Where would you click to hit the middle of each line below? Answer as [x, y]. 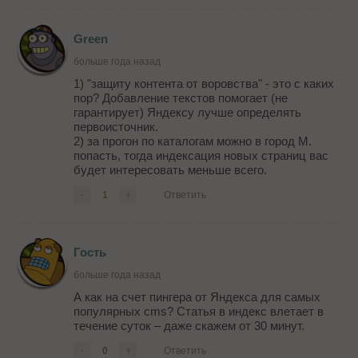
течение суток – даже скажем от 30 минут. [189, 326]
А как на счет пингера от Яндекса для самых [197, 297]
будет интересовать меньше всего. [171, 170]
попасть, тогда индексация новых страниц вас [201, 156]
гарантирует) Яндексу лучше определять [188, 113]
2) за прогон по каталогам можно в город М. [193, 141]
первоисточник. [116, 127]
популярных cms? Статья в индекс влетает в [199, 312]
